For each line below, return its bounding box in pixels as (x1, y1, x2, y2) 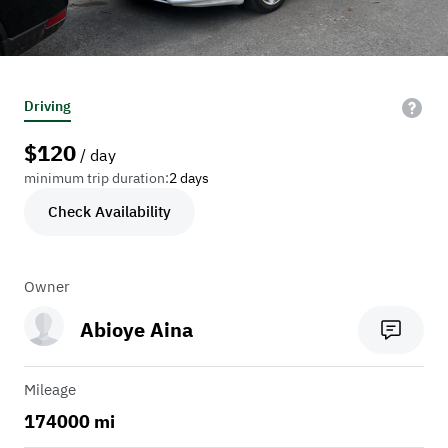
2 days (169, 169, 209, 188)
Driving (24, 97, 71, 116)
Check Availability (48, 202, 171, 222)
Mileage (24, 380, 76, 400)
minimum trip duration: (24, 169, 169, 188)
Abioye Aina (80, 316, 193, 344)
